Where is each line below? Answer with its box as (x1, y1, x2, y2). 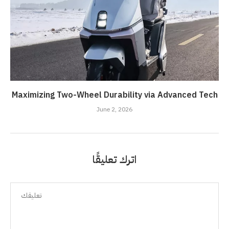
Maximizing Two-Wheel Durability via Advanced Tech (11, 88, 218, 101)
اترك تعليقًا (93, 151, 136, 167)
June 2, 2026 (97, 104, 132, 114)
